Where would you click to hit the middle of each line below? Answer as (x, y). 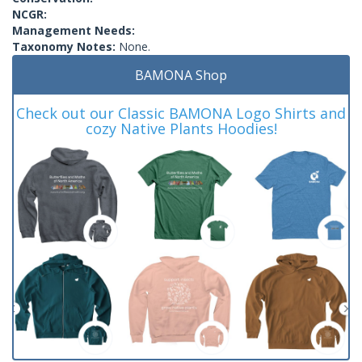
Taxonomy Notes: (65, 46)
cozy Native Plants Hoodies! (181, 128)
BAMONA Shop (181, 75)
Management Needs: (74, 30)
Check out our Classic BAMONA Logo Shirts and (181, 113)
